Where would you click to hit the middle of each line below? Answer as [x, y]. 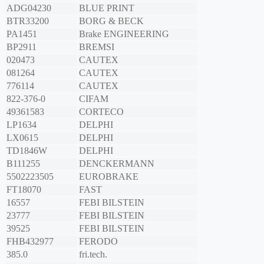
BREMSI [97, 47]
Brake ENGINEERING [124, 34]
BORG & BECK [111, 21]
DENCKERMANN [117, 164]
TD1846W [27, 151]
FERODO [98, 242]
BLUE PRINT [107, 8]
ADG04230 [29, 8]
